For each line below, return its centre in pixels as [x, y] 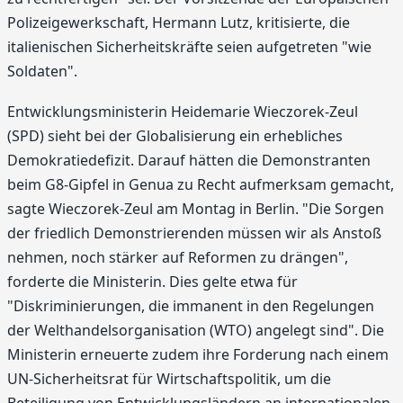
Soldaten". [42, 71]
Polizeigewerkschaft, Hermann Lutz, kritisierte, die [179, 22]
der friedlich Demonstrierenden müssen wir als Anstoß [194, 233]
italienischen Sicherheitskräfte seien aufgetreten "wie [189, 46]
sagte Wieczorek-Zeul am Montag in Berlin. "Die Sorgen [196, 209]
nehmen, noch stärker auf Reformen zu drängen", [178, 258]
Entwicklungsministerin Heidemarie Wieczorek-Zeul [183, 112]
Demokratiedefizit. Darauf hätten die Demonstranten [189, 161]
